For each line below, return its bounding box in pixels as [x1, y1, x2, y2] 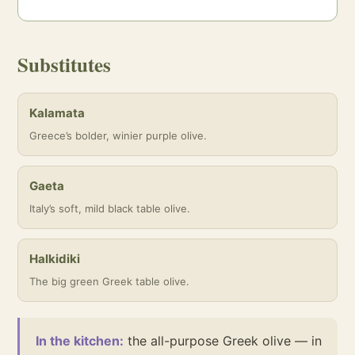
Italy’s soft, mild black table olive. [29, 202, 190, 215]
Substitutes [17, 50, 111, 79]
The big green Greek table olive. [29, 275, 189, 288]
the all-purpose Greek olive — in [124, 333, 322, 349]
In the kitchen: [36, 333, 124, 349]
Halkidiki [29, 251, 80, 266]
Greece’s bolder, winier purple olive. [29, 129, 207, 142]
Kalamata [29, 105, 85, 120]
